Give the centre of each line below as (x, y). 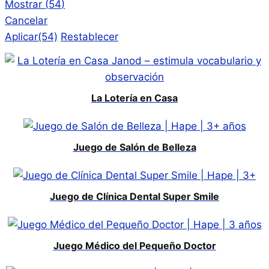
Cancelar (26, 21)
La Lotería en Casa (134, 98)
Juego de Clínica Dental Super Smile (134, 196)
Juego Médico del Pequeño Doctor (134, 245)
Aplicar (21, 37)
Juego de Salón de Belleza (134, 147)
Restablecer (89, 37)
